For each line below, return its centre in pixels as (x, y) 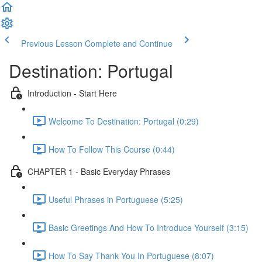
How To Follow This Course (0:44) (112, 149)
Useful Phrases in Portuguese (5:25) (116, 199)
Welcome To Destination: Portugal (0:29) (124, 121)
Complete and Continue (129, 43)
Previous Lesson (52, 43)
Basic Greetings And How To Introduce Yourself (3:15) (149, 227)
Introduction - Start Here (72, 93)
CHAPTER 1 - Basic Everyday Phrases (99, 171)
